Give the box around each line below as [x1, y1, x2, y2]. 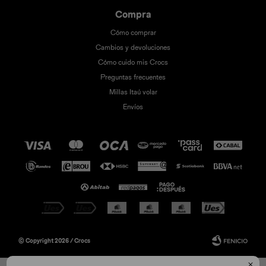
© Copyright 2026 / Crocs [18, 237, 91, 244]
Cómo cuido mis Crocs [98, 58, 168, 66]
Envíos [123, 102, 143, 111]
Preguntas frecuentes [100, 72, 166, 81]
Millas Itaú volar [109, 87, 157, 96]
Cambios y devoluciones [96, 43, 170, 52]
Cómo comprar [110, 28, 156, 37]
